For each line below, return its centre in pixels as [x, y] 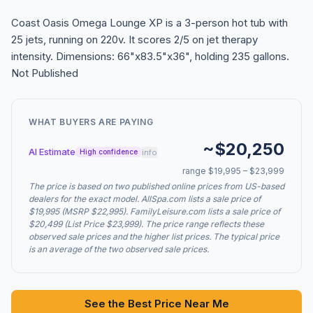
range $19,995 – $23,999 [233, 171]
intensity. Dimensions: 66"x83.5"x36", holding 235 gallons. [150, 57]
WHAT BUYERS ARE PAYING [91, 122]
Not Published [45, 73]
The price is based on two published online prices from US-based [156, 187]
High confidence [109, 152]
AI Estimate [52, 152]
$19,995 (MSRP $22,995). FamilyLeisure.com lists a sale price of [154, 212]
